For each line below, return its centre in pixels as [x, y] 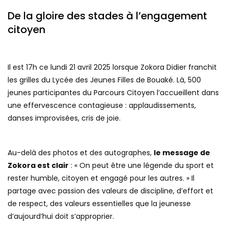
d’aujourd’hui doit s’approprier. [61, 216]
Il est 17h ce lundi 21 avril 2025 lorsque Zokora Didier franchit [112, 67]
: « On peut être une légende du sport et [141, 165]
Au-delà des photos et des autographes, [81, 152]
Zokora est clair [38, 165]
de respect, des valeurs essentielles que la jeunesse [99, 203]
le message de [182, 152]
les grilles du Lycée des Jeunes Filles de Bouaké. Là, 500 [104, 80]
